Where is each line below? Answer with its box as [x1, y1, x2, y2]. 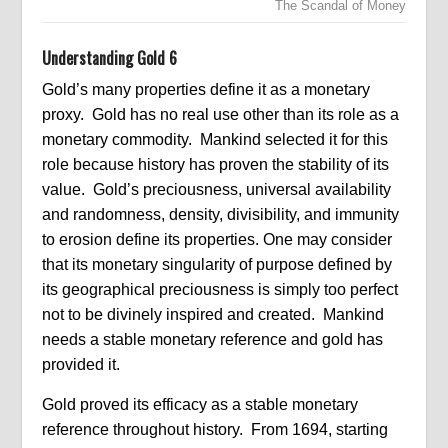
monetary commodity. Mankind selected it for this [42, 131, 389, 148]
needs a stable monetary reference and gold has [42, 331, 384, 348]
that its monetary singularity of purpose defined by [42, 256, 393, 273]
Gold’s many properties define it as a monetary [42, 81, 371, 98]
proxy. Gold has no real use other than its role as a [42, 106, 400, 123]
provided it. [42, 356, 121, 373]
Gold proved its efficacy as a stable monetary [42, 396, 359, 413]
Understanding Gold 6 [42, 46, 178, 70]
